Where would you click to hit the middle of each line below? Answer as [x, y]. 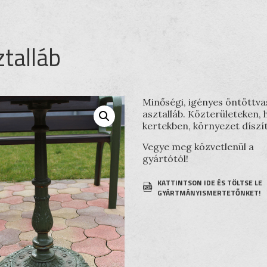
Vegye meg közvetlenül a [198, 147]
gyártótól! [165, 159]
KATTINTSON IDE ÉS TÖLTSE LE [209, 183]
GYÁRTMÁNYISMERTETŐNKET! [209, 193]
